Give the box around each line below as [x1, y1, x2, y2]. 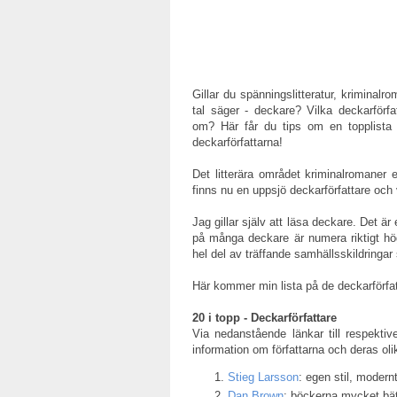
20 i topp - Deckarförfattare [192, 311, 337, 325]
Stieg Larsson [228, 370, 299, 385]
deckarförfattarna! [192, 136, 283, 150]
